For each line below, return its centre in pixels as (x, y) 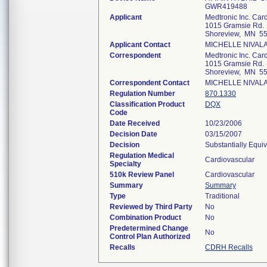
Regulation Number (142, 94)
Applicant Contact (140, 45)
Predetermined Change (149, 228)
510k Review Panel (142, 175)
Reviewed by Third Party (151, 207)
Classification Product (147, 104)
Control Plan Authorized (150, 237)
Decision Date (133, 134)
